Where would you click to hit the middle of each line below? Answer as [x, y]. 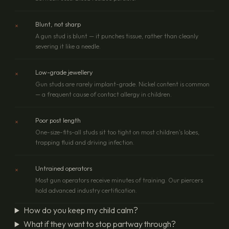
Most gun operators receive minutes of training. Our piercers [119, 180]
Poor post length [58, 120]
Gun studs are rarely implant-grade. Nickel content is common [122, 84]
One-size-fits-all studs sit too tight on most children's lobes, [117, 132]
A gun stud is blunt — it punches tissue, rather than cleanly [117, 36]
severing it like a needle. [68, 46]
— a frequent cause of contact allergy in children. [103, 94]
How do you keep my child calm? [81, 210]
